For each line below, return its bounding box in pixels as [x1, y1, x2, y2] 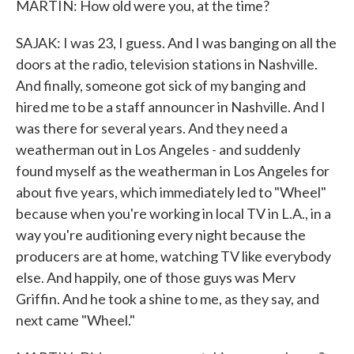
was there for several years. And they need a [16, 119, 288, 137]
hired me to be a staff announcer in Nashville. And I [16, 98, 326, 115]
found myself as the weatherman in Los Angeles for [16, 162, 330, 179]
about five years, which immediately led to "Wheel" [16, 183, 326, 201]
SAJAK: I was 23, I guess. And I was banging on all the [16, 34, 337, 51]
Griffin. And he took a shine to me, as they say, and [16, 290, 319, 307]
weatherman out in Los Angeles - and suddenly [16, 141, 300, 158]
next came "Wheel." [16, 311, 135, 329]
